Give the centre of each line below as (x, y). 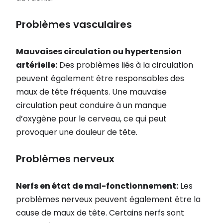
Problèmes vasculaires (74, 25)
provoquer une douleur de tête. (77, 132)
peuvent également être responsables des (100, 78)
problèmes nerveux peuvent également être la (108, 199)
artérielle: (37, 65)
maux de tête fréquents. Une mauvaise (91, 92)
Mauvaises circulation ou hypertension (99, 51)
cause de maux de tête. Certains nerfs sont (100, 213)
